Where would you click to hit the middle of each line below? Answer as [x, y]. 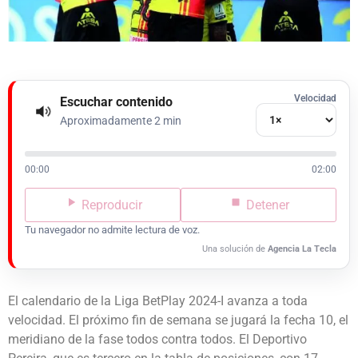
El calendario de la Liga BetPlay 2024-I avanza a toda [158, 300]
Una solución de [235, 249]
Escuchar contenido [116, 102]
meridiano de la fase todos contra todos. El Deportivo [157, 339]
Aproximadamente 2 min [121, 121]
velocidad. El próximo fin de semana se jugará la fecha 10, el [178, 320]
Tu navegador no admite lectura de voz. [112, 229]
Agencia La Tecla [302, 249]
